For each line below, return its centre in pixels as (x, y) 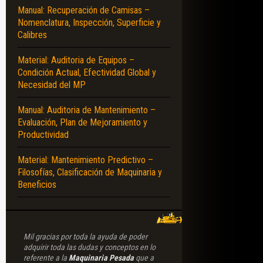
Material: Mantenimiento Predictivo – (85, 160)
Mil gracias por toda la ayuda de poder (85, 236)
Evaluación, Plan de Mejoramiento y (82, 122)
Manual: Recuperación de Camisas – (84, 10)
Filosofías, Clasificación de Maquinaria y (90, 172)
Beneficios (37, 184)
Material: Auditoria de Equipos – (76, 60)
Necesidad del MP (52, 85)
